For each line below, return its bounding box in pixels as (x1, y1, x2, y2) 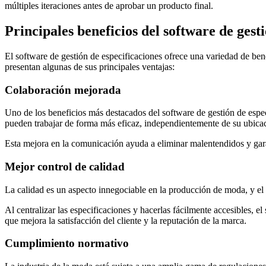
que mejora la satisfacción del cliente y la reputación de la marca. (5, 215, 246, 226)
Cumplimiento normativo (5, 237, 129, 250)
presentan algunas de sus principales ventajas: (5, 61, 175, 72)
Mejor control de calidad (5, 160, 125, 173)
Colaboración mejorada (5, 83, 121, 96)
